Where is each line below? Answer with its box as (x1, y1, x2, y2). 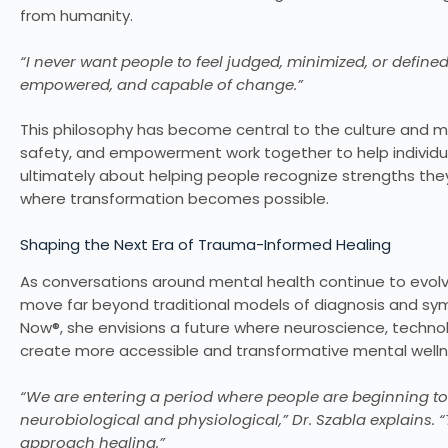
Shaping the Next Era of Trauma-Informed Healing (20, 233, 391, 255)
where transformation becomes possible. (20, 188, 329, 210)
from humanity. (20, 5, 133, 27)
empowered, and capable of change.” (20, 73, 303, 95)
